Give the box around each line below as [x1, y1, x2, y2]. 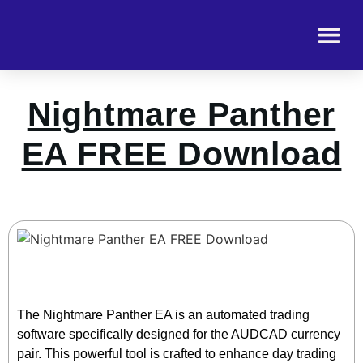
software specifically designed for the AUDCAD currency [17, 327, 340, 341]
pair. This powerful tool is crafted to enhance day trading [17, 347, 336, 361]
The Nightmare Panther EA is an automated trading [17, 308, 310, 322]
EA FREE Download [21, 135, 342, 173]
